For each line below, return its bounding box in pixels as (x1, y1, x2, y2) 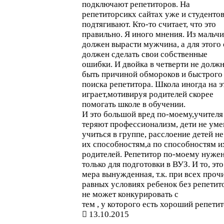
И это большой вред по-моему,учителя (82, 109, 223, 119)
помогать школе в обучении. (82, 99, 185, 109)
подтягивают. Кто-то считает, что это (82, 19, 216, 29)
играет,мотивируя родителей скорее (82, 89, 213, 99)
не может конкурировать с (82, 189, 178, 199)
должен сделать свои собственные (82, 49, 207, 59)
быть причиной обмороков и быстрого (82, 69, 222, 79)
